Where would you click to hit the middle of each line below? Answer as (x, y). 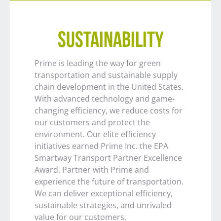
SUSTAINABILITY (110, 41)
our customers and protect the (92, 123)
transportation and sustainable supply (106, 75)
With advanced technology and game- (105, 99)
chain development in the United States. (109, 87)
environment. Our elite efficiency (95, 134)
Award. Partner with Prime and (92, 170)
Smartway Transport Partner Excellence (108, 158)
